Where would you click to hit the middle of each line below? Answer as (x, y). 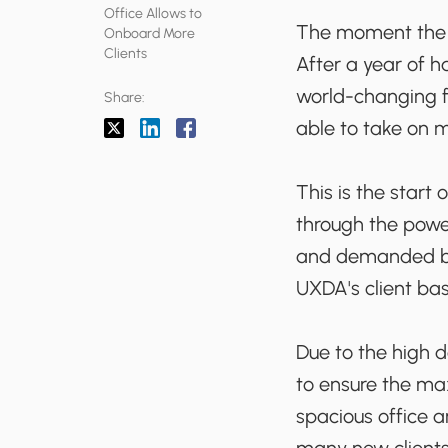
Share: (124, 98)
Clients (125, 54)
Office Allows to (153, 14)
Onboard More (149, 34)
